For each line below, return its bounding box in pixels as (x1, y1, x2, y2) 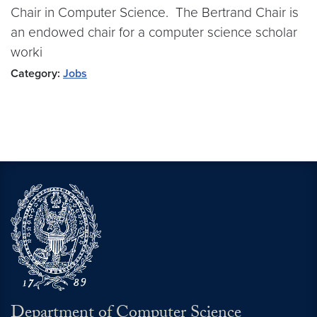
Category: (11, 67, 60, 81)
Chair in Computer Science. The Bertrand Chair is (11, 4, 299, 21)
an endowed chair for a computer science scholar (11, 24, 297, 40)
